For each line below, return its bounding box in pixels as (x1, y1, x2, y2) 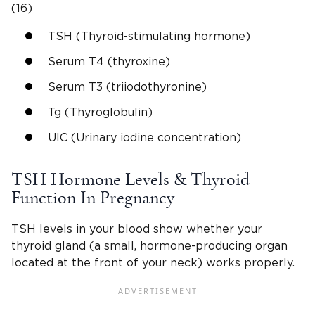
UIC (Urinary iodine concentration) (48, 132, 241, 144)
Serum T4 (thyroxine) (48, 56, 170, 68)
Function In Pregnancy (11, 188, 174, 207)
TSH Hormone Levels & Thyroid (11, 170, 250, 189)
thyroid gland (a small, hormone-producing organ (11, 240, 288, 252)
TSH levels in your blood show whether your (11, 224, 262, 236)
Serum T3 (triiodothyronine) (48, 82, 207, 94)
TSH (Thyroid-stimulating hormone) (48, 31, 250, 43)
